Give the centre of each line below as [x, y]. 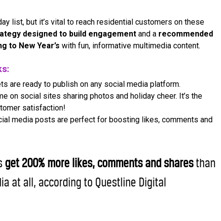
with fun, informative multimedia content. [131, 46]
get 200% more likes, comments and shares [99, 163]
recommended [186, 34]
